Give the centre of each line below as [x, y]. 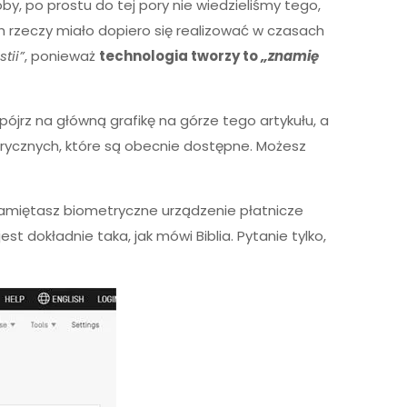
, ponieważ [62, 56]
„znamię [290, 56]
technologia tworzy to [180, 56]
